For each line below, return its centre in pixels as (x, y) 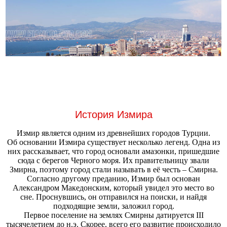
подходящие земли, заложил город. (113, 206)
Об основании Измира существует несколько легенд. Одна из (113, 142)
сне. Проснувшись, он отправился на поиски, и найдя (113, 197)
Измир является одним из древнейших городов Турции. (113, 133)
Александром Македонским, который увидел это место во (113, 188)
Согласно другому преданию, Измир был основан (113, 179)
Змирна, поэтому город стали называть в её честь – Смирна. (113, 170)
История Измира (113, 114)
